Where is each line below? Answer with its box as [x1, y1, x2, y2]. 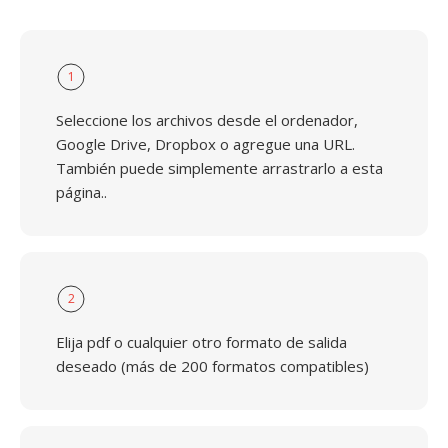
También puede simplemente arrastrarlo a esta [56, 158, 383, 178]
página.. [56, 182, 107, 202]
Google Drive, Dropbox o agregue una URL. [56, 134, 355, 154]
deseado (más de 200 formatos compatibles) [56, 356, 369, 376]
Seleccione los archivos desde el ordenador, [56, 110, 358, 130]
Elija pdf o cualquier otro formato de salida [56, 332, 347, 352]
